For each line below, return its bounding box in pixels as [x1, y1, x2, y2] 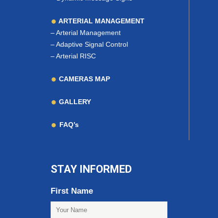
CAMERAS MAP [56, 75, 110, 83]
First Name [51, 186, 93, 196]
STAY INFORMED [51, 163, 132, 176]
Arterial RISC [56, 52, 96, 60]
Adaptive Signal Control [56, 40, 128, 49]
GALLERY [56, 98, 91, 106]
